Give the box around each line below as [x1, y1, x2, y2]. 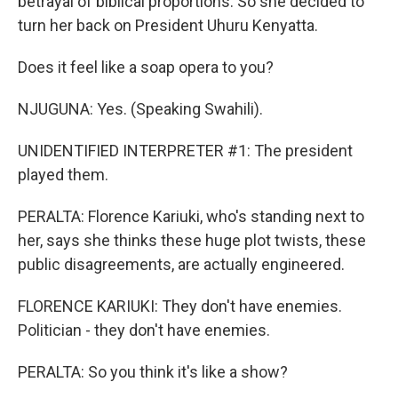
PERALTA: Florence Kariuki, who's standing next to [18, 207, 364, 226]
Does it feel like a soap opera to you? [18, 58, 274, 76]
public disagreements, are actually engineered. [18, 255, 345, 274]
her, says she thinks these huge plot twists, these [18, 231, 366, 250]
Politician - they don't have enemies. [18, 321, 270, 339]
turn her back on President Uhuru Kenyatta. [18, 16, 318, 35]
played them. [18, 165, 108, 184]
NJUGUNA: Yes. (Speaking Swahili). [18, 99, 263, 118]
